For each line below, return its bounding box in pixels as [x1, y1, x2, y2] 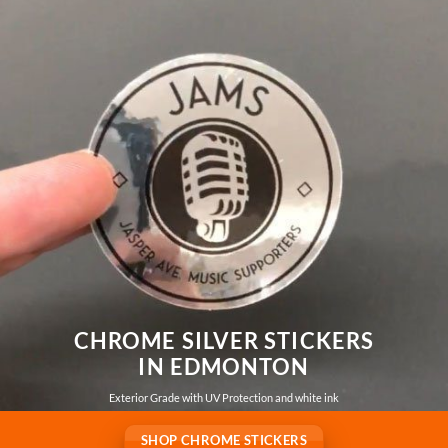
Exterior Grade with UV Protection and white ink [109, 391, 339, 405]
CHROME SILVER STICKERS [73, 326, 375, 354]
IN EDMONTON [138, 353, 310, 381]
